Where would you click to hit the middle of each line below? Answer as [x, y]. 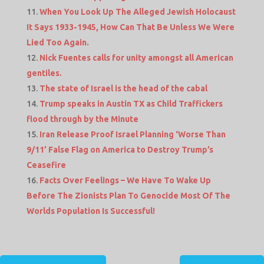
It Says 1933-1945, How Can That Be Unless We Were [130, 27]
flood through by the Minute [82, 119]
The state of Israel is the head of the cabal [123, 89]
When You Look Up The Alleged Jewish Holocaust [137, 12]
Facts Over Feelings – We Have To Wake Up [125, 181]
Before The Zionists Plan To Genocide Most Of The [128, 196]
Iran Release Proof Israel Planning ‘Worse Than [132, 135]
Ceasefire [46, 165]
